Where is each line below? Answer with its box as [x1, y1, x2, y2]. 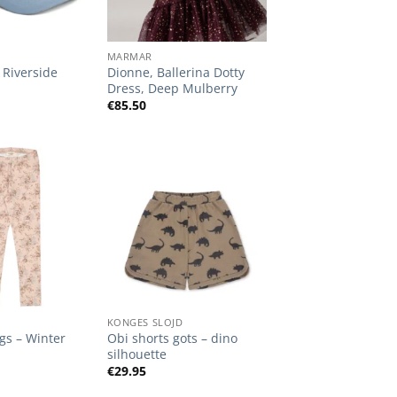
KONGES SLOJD [106, 315, 183, 329]
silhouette [106, 345, 167, 362]
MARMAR [106, 50, 153, 64]
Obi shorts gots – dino [106, 329, 237, 346]
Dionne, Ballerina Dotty [106, 63, 245, 81]
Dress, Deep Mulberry [106, 79, 237, 97]
